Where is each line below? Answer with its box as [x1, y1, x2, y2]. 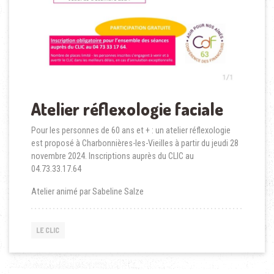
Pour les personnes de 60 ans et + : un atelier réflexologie [31, 125, 232, 136]
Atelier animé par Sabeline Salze [31, 187, 144, 197]
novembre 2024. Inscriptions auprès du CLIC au [31, 151, 194, 161]
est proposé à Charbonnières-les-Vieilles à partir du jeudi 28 [31, 138, 239, 149]
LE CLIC [36, 226, 60, 235]
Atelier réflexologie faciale [31, 98, 223, 120]
